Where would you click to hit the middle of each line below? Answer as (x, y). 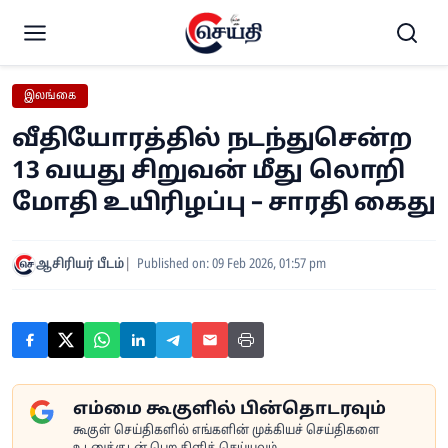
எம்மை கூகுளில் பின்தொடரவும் (229, 409)
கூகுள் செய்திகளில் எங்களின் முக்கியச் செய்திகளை (226, 431)
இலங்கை (50, 96)
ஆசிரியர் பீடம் (80, 264)
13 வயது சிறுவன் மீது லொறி (208, 172)
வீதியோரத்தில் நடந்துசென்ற (212, 140)
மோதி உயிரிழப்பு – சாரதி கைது (224, 204)
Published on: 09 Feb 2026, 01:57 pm (231, 264)
